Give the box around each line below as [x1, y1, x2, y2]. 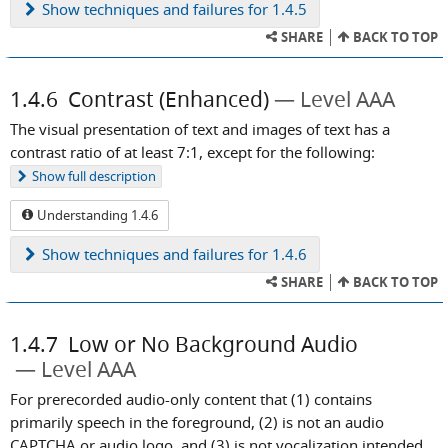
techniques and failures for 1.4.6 [80, 243, 307, 264]
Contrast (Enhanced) [68, 85, 269, 113]
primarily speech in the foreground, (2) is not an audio [10, 411, 384, 432]
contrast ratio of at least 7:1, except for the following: [10, 142, 375, 162]
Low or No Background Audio [68, 329, 358, 358]
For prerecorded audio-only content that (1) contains [10, 388, 372, 409]
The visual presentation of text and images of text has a [10, 119, 390, 139]
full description [65, 167, 156, 186]
